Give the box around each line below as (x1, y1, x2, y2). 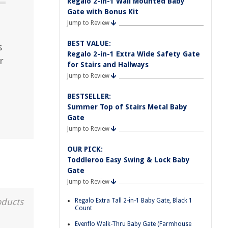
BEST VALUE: (67, 39, 111, 47)
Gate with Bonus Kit (67, 8, 138, 16)
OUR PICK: (67, 145, 103, 153)
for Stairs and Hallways (67, 61, 149, 69)
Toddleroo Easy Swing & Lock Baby (67, 156, 190, 164)
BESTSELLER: (67, 92, 111, 100)
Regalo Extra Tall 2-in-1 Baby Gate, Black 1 (75, 197, 192, 204)
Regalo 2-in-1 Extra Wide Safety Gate (67, 50, 200, 58)
